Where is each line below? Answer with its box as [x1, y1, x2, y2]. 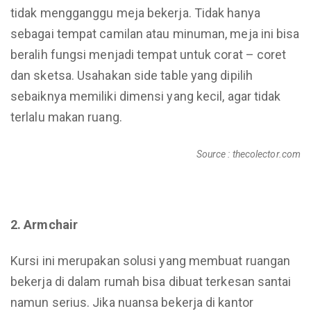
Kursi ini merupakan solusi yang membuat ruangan [10, 253, 291, 268]
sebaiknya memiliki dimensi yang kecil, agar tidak [10, 89, 281, 103]
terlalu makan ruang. [10, 110, 122, 124]
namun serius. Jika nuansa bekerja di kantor [10, 295, 253, 310]
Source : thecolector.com [196, 149, 301, 160]
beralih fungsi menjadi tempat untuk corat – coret [10, 47, 287, 62]
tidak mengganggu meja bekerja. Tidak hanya [10, 6, 260, 20]
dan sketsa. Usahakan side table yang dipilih [10, 68, 253, 83]
